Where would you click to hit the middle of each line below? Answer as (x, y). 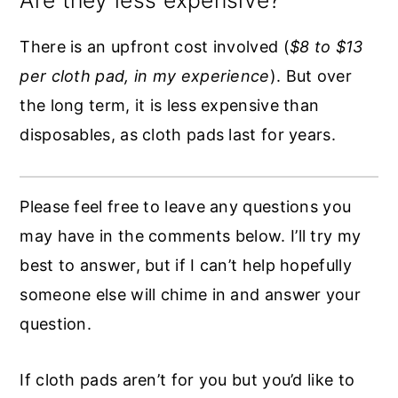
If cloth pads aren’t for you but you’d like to (187, 379)
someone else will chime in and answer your (190, 294)
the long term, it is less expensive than (170, 105)
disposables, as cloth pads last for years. (178, 134)
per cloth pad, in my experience (145, 76)
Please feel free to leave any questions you (186, 206)
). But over (311, 76)
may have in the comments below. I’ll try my (191, 235)
